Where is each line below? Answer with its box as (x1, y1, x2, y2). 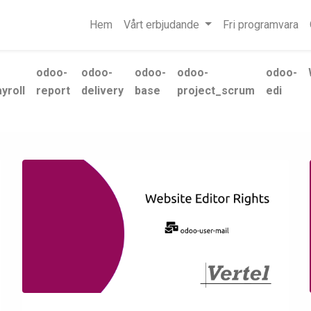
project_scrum (177, 84, 255, 97)
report (36, 84, 70, 97)
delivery (81, 84, 124, 97)
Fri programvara (223, 18, 299, 31)
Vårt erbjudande (124, 18, 200, 31)
